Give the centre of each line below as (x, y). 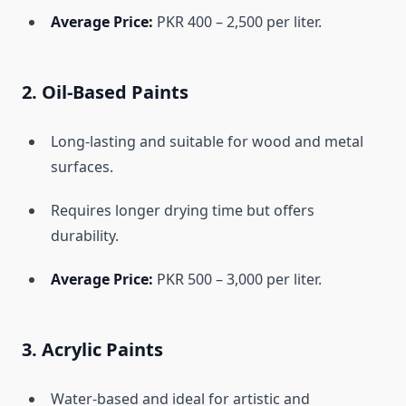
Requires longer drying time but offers (183, 211)
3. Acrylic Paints (92, 350)
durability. (85, 236)
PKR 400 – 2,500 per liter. (237, 22)
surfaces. (82, 167)
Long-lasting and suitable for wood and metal (207, 142)
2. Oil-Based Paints (105, 92)
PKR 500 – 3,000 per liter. (237, 280)
